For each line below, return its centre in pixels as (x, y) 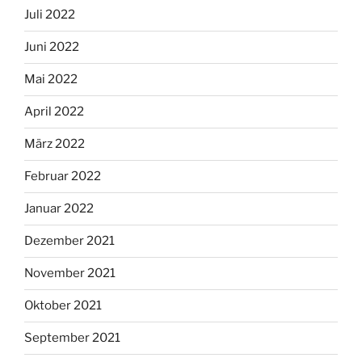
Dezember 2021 (69, 241)
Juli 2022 (50, 15)
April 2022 (54, 112)
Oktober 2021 (63, 306)
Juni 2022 (52, 47)
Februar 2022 (63, 177)
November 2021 (70, 274)
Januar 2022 (59, 209)
